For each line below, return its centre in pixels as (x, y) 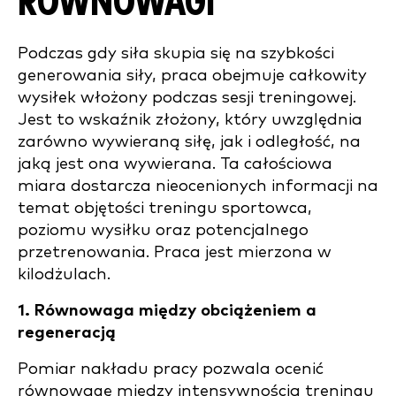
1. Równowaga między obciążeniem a (167, 311)
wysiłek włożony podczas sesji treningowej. (187, 98)
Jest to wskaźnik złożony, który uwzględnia (190, 120)
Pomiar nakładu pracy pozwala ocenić (171, 369)
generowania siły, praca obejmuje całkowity (192, 76)
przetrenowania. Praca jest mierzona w (175, 252)
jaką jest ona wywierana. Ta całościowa (175, 164)
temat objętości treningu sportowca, (165, 208)
